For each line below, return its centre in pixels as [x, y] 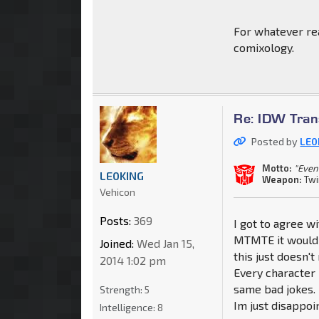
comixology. [264, 48]
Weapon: [282, 179]
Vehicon [117, 192]
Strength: [122, 290]
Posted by [276, 142]
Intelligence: [129, 308]
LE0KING [122, 176]
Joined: [117, 244]
